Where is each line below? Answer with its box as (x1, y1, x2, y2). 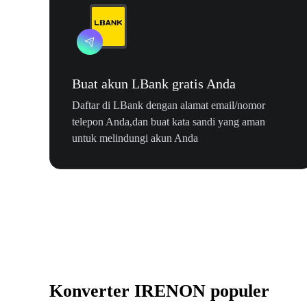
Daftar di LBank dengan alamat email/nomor (72, 99, 265, 112)
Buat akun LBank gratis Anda (72, 76, 236, 92)
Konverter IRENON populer (49, 281, 269, 302)
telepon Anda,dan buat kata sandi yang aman (72, 116, 265, 128)
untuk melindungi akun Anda (72, 132, 198, 145)
